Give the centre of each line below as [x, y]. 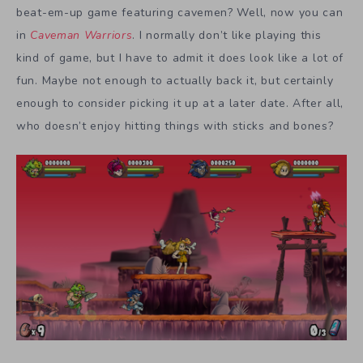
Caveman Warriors [81, 35]
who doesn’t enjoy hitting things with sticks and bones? [175, 126]
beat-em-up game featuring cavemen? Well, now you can [180, 13]
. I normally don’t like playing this [227, 35]
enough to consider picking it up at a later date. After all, [180, 103]
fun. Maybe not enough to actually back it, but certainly [175, 81]
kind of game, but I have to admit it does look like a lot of [180, 58]
